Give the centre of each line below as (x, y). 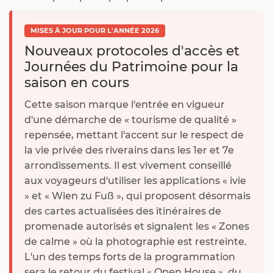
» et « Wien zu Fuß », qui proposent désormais (137, 196)
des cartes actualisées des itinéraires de (123, 211)
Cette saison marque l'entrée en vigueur (125, 105)
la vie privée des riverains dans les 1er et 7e (129, 151)
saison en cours (77, 83)
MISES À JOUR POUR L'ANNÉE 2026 (95, 31)
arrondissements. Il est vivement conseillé (128, 166)
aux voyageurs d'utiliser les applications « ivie (135, 181)
